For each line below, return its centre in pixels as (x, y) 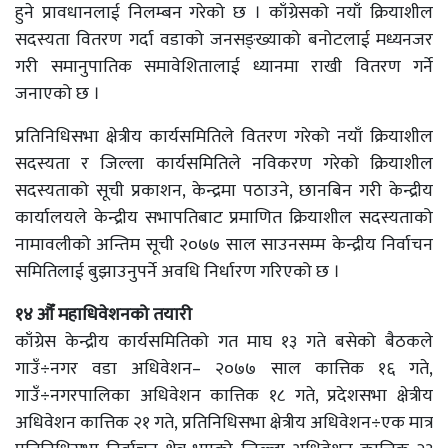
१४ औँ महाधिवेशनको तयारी (103, 315)
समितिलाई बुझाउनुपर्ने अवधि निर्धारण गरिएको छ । (177, 272)
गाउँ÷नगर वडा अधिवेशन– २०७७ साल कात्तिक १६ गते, (224, 369)
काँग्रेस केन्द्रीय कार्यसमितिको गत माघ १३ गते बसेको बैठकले (224, 342)
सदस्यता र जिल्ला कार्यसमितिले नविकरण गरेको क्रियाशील (224, 164)
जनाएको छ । (57, 94)
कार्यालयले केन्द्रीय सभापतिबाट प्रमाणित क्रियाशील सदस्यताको (224, 218)
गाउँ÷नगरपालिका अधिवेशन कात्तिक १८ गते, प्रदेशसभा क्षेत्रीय (224, 396)
